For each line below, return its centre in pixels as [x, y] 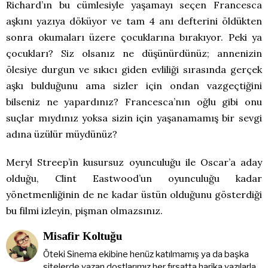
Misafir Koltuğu [82, 236]
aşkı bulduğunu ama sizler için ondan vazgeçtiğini [134, 86]
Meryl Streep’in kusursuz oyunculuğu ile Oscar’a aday [134, 162]
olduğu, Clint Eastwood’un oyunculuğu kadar [134, 178]
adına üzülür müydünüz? [62, 134]
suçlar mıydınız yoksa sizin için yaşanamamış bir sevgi [134, 118]
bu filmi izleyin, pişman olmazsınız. [84, 211]
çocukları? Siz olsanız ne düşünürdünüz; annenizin [134, 53]
